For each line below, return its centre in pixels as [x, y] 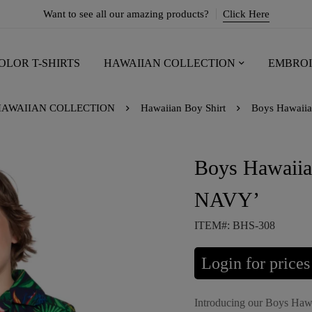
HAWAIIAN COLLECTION [170, 63]
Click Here [246, 14]
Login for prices [256, 263]
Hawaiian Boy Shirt [183, 108]
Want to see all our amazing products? [126, 14]
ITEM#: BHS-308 [235, 225]
